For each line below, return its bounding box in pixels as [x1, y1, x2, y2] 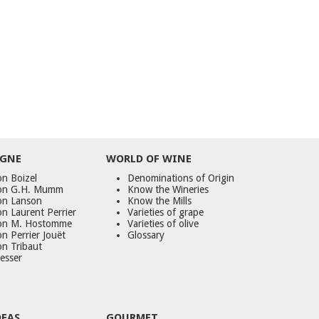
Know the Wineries [127, 183, 209, 195]
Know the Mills [127, 194, 192, 206]
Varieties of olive [127, 217, 199, 229]
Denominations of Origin [127, 172, 235, 184]
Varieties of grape [127, 206, 204, 218]
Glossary [127, 229, 165, 241]
